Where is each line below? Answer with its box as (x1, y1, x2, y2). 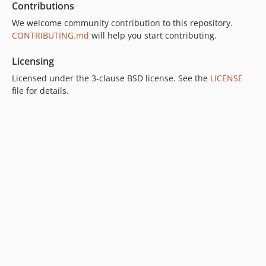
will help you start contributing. (89, 30, 217, 41)
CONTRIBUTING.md (12, 30, 89, 41)
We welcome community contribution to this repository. (12, 17, 233, 28)
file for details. (12, 85, 69, 96)
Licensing (12, 55, 54, 68)
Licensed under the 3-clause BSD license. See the (12, 72, 210, 84)
